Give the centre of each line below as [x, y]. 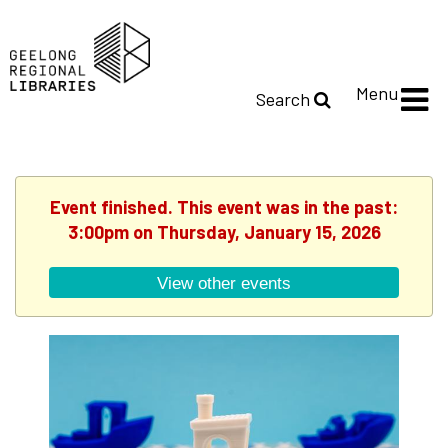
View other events [224, 282]
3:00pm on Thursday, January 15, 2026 [224, 232]
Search [285, 99]
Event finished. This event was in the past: [224, 207]
